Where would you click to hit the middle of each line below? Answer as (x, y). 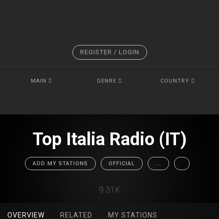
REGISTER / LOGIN (109, 52)
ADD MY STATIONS (60, 164)
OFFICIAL (121, 164)
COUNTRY (175, 81)
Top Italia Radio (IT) (109, 139)
